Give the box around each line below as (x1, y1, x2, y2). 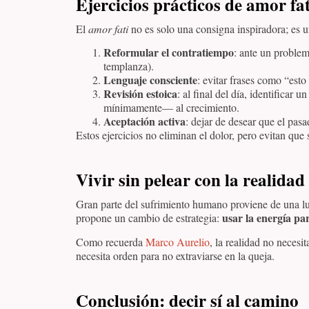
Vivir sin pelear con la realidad (76, 167, 305, 193)
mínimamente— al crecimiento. (103, 100, 239, 115)
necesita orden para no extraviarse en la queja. (76, 248, 275, 263)
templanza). (103, 59, 154, 74)
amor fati (88, 21, 128, 36)
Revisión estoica (103, 86, 177, 102)
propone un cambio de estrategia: (76, 210, 222, 226)
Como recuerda (76, 234, 146, 249)
